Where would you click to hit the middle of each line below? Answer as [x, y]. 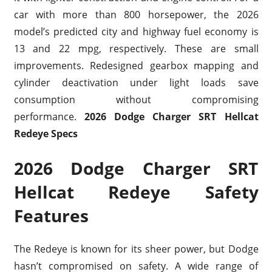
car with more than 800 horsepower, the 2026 [136, 15]
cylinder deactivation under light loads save [136, 83]
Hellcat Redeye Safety [136, 192]
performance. [49, 117]
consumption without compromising [136, 100]
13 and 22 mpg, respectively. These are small [136, 49]
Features [51, 216]
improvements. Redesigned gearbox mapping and [136, 66]
